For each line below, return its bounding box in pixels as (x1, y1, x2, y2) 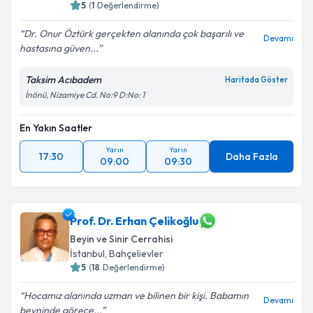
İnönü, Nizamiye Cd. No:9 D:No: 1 (25, 89, 145, 100)
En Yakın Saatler (20, 122, 92, 134)
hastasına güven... (20, 42, 98, 54)
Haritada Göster (225, 75, 288, 85)
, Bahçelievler (105, 247, 163, 260)
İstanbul (70, 247, 105, 260)
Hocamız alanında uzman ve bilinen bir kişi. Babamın (24, 289, 249, 302)
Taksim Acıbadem (25, 73, 101, 86)
